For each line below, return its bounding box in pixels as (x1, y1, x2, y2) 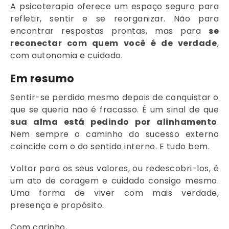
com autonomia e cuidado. (10, 49, 123, 61)
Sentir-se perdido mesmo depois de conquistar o (10, 91, 219, 103)
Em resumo (10, 71, 75, 86)
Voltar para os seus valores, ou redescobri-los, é (10, 163, 219, 175)
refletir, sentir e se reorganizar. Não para (10, 12, 219, 25)
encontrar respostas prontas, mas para (10, 25, 209, 37)
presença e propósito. (10, 199, 104, 212)
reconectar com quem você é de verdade (10, 37, 217, 49)
